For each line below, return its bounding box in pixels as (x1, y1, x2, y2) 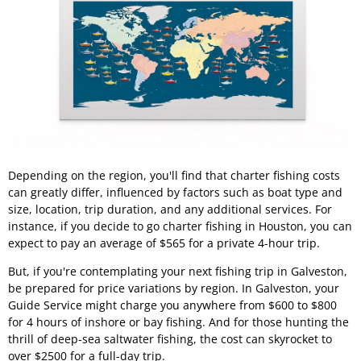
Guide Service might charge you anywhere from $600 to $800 (8, 297, 337, 313)
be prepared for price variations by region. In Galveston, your (8, 280, 339, 297)
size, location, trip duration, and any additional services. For (8, 201, 332, 217)
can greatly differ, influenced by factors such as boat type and (8, 184, 342, 200)
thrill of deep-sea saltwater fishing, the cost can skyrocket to (8, 331, 332, 347)
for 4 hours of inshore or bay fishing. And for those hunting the (8, 314, 349, 330)
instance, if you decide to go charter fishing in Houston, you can (8, 218, 352, 234)
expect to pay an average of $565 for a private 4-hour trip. (8, 234, 320, 251)
